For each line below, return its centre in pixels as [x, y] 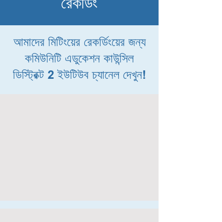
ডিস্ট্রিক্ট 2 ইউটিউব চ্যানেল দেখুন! [79, 76]
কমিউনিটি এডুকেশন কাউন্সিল [79, 59]
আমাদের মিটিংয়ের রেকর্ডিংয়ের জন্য [79, 43]
